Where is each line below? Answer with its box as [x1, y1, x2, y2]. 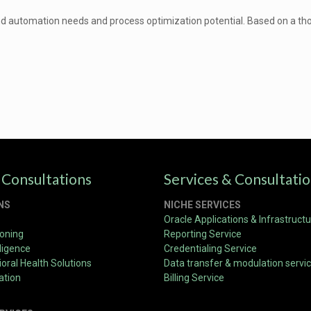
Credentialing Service [164, 243, 257, 254]
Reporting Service [164, 228, 242, 239]
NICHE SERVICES [164, 199, 241, 210]
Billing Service [164, 272, 224, 283]
